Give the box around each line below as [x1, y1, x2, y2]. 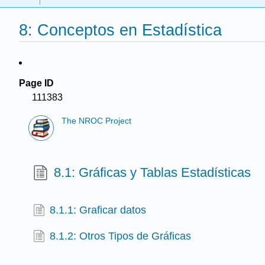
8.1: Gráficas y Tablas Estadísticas [54, 164, 251, 180]
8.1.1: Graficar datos [50, 204, 147, 216]
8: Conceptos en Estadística [19, 21, 222, 40]
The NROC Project [62, 117, 132, 126]
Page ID [19, 78, 54, 88]
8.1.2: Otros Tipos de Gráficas [50, 230, 192, 242]
